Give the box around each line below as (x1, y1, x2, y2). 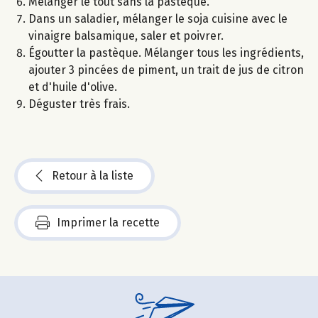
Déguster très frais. (28, 97, 130, 111)
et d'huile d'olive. (28, 79, 117, 94)
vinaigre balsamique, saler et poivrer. (28, 28, 224, 43)
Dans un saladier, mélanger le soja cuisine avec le (28, 11, 287, 26)
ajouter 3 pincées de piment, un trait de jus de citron (28, 62, 304, 77)
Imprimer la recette (57, 215, 160, 229)
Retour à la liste (52, 168, 133, 182)
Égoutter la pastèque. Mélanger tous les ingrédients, (28, 45, 304, 60)
